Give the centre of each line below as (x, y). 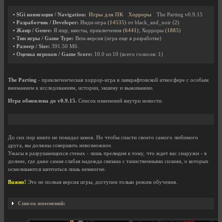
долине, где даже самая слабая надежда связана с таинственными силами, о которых (108, 161)
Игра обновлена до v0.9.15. (42, 101)
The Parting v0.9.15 (180, 15)
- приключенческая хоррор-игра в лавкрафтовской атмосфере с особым (123, 80)
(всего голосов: (139, 54)
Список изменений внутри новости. (120, 101)
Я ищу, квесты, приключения (87, 30)
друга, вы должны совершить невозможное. (60, 145)
